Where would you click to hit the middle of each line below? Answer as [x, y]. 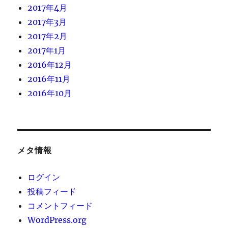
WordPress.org [57, 220]
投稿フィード [52, 191]
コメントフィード [60, 205]
